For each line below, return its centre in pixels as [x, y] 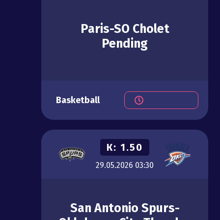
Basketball [78, 100]
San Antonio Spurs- [125, 208]
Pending [125, 44]
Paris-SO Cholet [125, 29]
